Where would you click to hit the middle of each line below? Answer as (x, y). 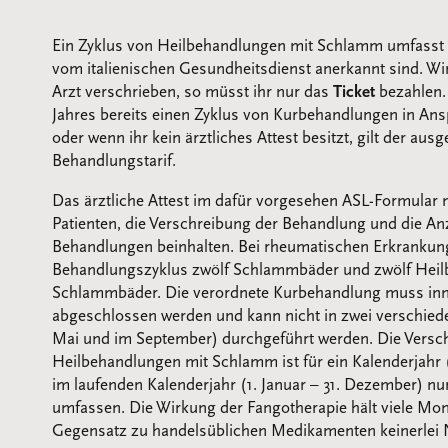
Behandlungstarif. (114, 161)
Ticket (354, 92)
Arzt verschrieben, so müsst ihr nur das (192, 92)
